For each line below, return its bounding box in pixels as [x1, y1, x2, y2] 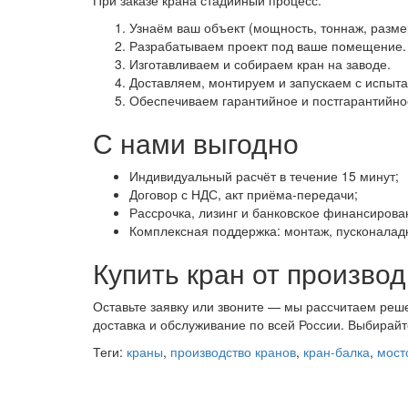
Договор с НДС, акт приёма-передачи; [129, 184, 358, 203]
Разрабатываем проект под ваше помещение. [129, 36, 406, 55]
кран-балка [303, 342, 370, 361]
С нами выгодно [93, 122, 299, 162]
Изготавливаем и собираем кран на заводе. [129, 54, 391, 73]
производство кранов [170, 342, 296, 361]
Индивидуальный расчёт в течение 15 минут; [129, 166, 399, 185]
